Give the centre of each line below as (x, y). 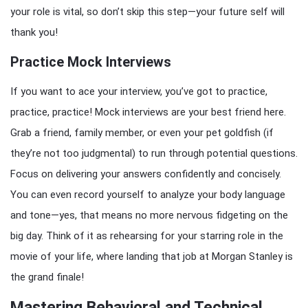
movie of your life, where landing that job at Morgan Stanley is (152, 256)
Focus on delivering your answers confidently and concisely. (146, 174)
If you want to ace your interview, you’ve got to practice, (139, 91)
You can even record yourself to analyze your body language (148, 195)
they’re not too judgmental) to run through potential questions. (154, 153)
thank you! (34, 32)
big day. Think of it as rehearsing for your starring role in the (147, 236)
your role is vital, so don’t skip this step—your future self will (147, 12)
